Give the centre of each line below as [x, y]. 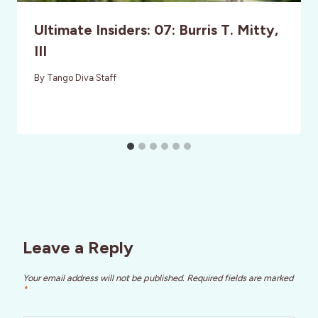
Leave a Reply [78, 247]
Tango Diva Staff [82, 77]
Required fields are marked [240, 278]
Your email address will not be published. [104, 278]
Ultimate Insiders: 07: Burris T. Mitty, [156, 29]
